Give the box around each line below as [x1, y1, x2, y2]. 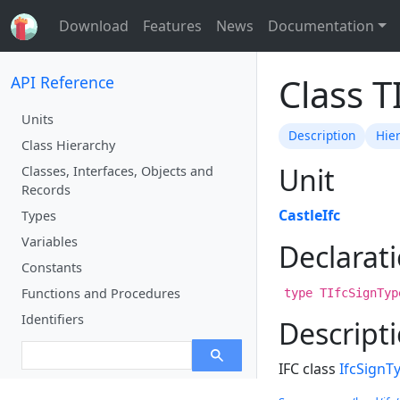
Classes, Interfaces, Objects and [21, 162, 213, 179]
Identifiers [21, 310, 84, 328]
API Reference [11, 71, 114, 93]
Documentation [268, 15, 374, 36]
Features [143, 15, 202, 36]
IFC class [279, 359, 339, 379]
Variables [21, 232, 78, 250]
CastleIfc [279, 205, 340, 226]
